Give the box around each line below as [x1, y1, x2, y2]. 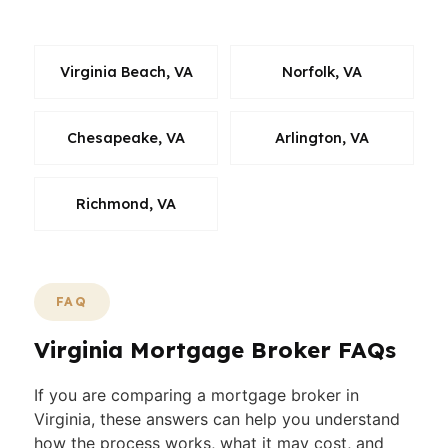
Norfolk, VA [282, 63, 362, 81]
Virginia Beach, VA [59, 63, 193, 81]
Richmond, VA [76, 195, 176, 213]
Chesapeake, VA [67, 129, 185, 147]
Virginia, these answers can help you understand [34, 409, 400, 429]
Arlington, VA [275, 129, 369, 147]
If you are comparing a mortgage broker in [34, 385, 359, 405]
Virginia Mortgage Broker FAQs [34, 336, 396, 364]
